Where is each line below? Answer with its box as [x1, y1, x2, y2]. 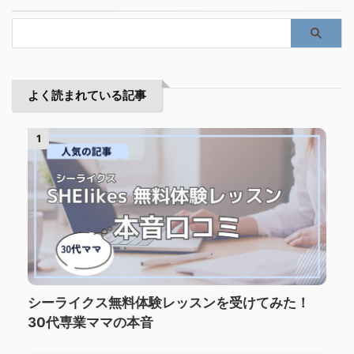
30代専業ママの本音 [28, 314, 153, 330]
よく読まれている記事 [28, 88, 146, 104]
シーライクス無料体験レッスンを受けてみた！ [28, 294, 310, 311]
